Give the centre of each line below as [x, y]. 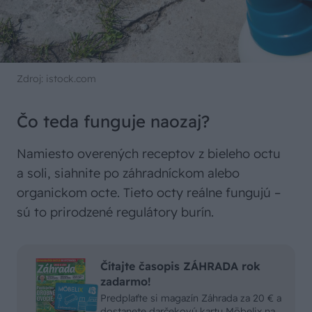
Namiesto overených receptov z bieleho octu [149, 153]
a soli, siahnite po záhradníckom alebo [128, 173]
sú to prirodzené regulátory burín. [115, 212]
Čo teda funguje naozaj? [113, 121]
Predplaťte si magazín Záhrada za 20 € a [191, 298]
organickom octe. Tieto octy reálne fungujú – [149, 192]
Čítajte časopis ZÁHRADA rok [180, 266]
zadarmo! [126, 281]
